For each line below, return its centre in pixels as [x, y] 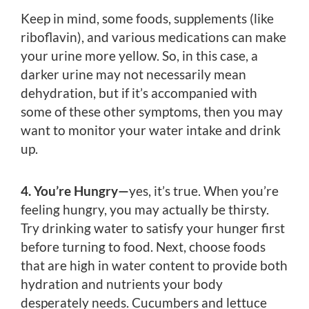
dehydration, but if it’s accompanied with [139, 93]
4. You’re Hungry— [75, 191]
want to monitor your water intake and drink [151, 130]
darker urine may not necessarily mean [133, 74]
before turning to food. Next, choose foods [143, 247]
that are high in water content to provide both [154, 266]
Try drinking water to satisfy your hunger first [153, 228]
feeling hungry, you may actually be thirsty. [145, 210]
